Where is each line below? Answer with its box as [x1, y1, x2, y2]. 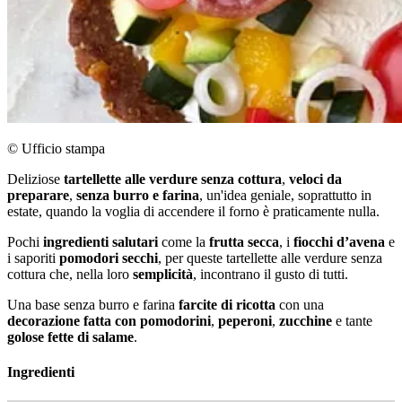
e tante [332, 313, 372, 329]
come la [158, 234, 209, 250]
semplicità [133, 267, 193, 283]
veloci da [289, 171, 342, 188]
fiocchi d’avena [293, 234, 385, 250]
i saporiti [7, 250, 59, 267]
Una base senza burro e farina [7, 297, 179, 313]
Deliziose [7, 171, 64, 188]
